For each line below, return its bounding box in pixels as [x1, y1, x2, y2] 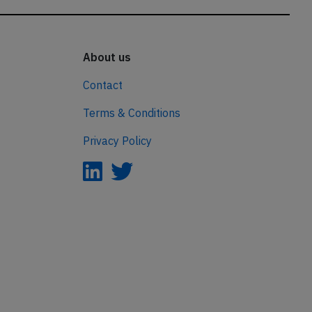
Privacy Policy [82, 134, 152, 148]
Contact [82, 78, 123, 93]
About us [82, 50, 131, 65]
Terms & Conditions [82, 106, 180, 120]
